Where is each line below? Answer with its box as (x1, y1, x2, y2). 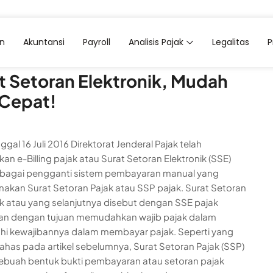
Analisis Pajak (129, 36, 184, 49)
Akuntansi (23, 36, 65, 49)
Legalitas (212, 36, 250, 49)
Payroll (83, 36, 111, 49)
